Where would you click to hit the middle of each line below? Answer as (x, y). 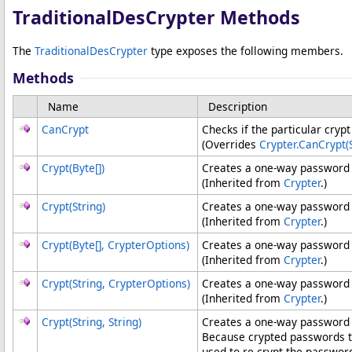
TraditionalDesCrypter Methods (156, 17)
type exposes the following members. (246, 51)
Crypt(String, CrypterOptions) (116, 283)
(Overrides (231, 144)
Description (238, 106)
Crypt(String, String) (92, 322)
